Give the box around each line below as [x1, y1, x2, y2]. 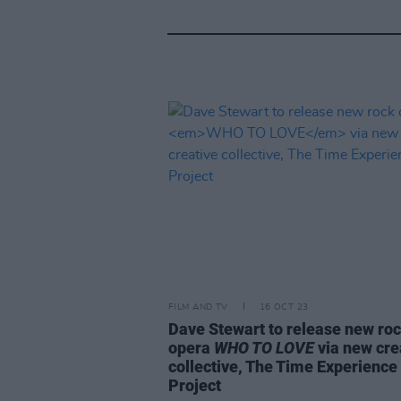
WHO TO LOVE [214, 338, 314, 358]
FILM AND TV [168, 303, 228, 312]
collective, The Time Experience [168, 357, 397, 377]
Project [168, 376, 221, 396]
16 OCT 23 [259, 303, 309, 312]
